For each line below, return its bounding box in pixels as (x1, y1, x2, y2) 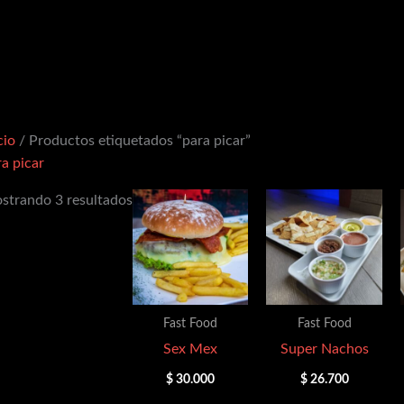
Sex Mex (163, 341, 218, 356)
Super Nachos (280, 341, 369, 356)
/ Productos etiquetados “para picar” (15, 133, 251, 148)
